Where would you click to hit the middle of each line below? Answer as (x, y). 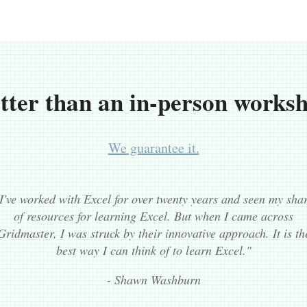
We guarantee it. (153, 148)
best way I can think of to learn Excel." (153, 250)
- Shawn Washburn (153, 280)
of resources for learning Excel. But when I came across (153, 216)
